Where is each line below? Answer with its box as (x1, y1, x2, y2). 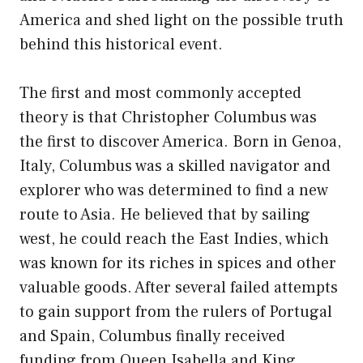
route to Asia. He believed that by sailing (19, 203, 310, 225)
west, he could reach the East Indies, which (19, 228, 329, 250)
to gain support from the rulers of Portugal (19, 301, 332, 322)
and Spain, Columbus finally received (19, 325, 285, 347)
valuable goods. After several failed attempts (19, 276, 338, 298)
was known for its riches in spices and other (19, 252, 336, 274)
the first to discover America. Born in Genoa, (19, 130, 341, 152)
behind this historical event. (19, 33, 223, 55)
